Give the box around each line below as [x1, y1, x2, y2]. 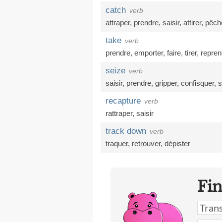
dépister [165, 139, 190, 148]
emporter [134, 49, 163, 57]
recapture [106, 96, 141, 106]
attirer [183, 18, 201, 27]
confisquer [181, 79, 214, 87]
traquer [106, 139, 128, 148]
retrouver [132, 139, 161, 148]
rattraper [106, 109, 132, 117]
